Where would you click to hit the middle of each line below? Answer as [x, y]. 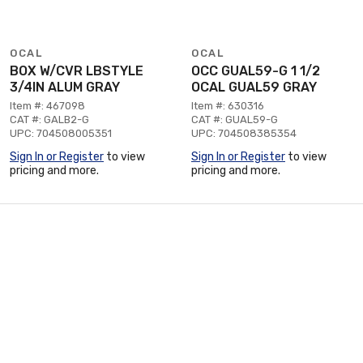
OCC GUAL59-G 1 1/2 [256, 70]
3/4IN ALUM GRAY [65, 87]
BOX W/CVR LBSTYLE [77, 70]
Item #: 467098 [47, 105]
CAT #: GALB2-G [49, 119]
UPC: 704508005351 [61, 133]
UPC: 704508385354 [244, 133]
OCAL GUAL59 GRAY [254, 87]
